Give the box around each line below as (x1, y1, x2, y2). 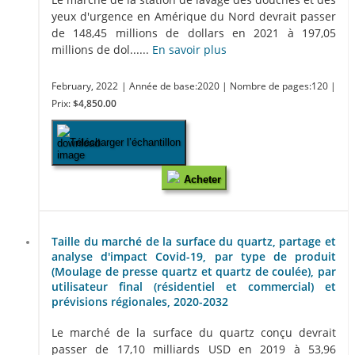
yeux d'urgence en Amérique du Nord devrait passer (52, 8, 336, 24)
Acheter (183, 173, 221, 185)
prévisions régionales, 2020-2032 (52, 294, 228, 310)
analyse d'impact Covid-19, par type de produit (52, 249, 336, 265)
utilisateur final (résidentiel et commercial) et (52, 279, 336, 295)
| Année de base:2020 (121, 79, 222, 92)
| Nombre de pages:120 (222, 79, 330, 92)
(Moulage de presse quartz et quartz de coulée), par (52, 264, 336, 280)
